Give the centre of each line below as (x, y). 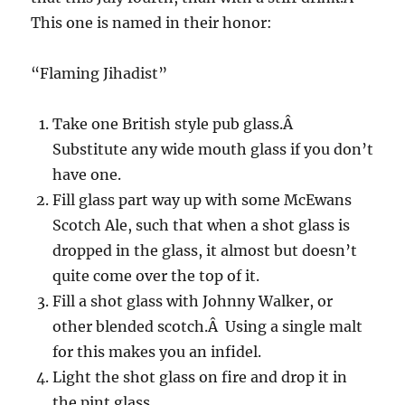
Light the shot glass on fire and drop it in (200, 377)
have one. (87, 175)
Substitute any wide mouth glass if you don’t (213, 150)
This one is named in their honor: (152, 23)
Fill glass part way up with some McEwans (202, 200)
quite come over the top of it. (156, 276)
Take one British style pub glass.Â (175, 124)
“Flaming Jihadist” (99, 74)
